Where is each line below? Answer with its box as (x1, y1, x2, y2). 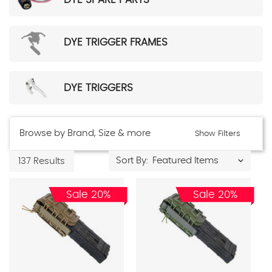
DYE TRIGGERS (64, 82, 133, 93)
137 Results (18, 156, 65, 166)
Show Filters (194, 129, 243, 138)
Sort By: (116, 155, 148, 165)
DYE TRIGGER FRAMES (64, 36, 168, 47)
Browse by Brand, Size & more (19, 128, 151, 138)
